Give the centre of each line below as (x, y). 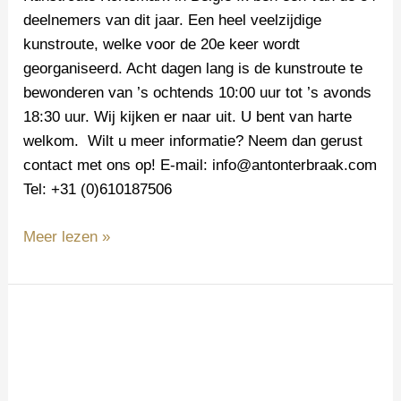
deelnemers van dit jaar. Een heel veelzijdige (173, 21)
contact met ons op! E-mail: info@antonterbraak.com (200, 166)
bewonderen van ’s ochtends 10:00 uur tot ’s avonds (198, 93)
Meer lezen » (67, 236)
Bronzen (51, 319)
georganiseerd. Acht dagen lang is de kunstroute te (193, 69)
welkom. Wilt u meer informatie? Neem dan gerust (193, 141)
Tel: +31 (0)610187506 (98, 190)
